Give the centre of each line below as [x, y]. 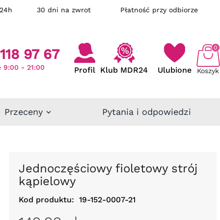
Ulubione [174, 70]
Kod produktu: [46, 199]
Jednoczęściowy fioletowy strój [22, 168]
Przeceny [23, 111]
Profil [84, 70]
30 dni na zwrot [79, 10]
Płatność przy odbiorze [159, 10]
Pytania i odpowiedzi [147, 112]
